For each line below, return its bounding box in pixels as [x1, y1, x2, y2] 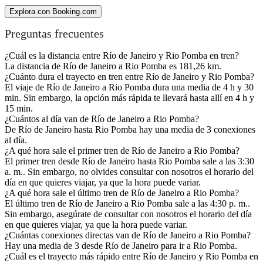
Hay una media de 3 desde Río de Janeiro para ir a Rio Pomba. [5, 240, 237, 251]
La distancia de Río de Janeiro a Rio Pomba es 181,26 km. [5, 60, 221, 71]
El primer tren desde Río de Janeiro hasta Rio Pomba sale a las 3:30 [5, 156, 254, 166]
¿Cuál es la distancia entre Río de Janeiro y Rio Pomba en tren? [5, 50, 239, 60]
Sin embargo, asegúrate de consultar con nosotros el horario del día [5, 208, 252, 219]
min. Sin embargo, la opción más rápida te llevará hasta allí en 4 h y [5, 92, 254, 103]
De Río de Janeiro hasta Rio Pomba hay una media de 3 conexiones [5, 124, 255, 134]
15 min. [5, 103, 33, 113]
